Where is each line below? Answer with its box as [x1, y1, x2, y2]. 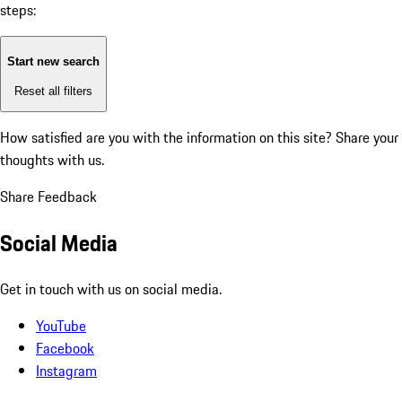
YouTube [36, 314, 86, 336]
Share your [336, 127, 398, 149]
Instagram [36, 359, 97, 381]
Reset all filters [14, 83, 92, 98]
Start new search [7, 55, 100, 69]
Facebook [36, 336, 94, 359]
